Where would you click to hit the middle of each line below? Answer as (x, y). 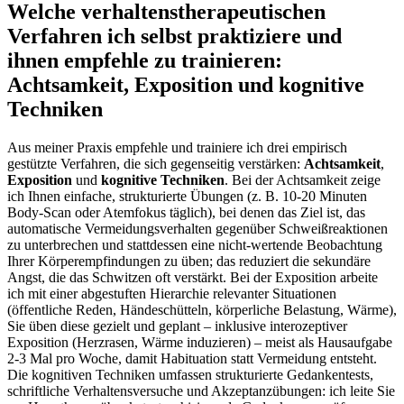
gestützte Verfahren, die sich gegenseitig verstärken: (156, 163)
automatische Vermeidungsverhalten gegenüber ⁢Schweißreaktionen (197, 228)
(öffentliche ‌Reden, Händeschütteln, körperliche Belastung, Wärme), (202, 309)
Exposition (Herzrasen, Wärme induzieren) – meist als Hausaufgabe (200, 342)
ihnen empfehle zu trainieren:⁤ (145, 60)
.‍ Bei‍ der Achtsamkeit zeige (303, 179)
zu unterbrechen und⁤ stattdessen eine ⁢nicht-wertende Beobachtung (195, 244)
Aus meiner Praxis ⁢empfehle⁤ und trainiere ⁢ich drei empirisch (177, 147)
